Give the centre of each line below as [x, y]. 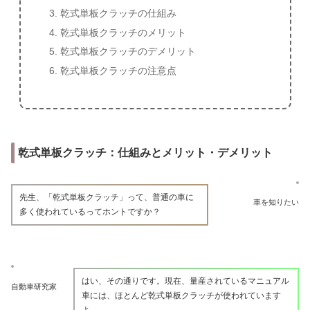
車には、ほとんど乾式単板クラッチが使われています [181, 296]
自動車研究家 [34, 286]
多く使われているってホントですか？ [90, 211]
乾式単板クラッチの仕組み [119, 13]
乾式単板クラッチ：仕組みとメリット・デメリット [145, 152]
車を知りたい [276, 202]
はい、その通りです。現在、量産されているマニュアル [185, 281]
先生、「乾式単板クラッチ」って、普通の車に [107, 197]
